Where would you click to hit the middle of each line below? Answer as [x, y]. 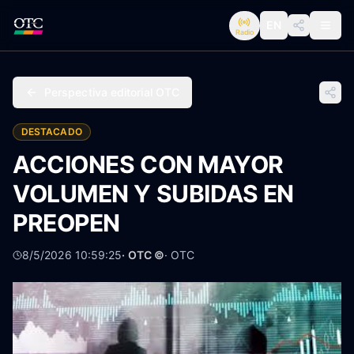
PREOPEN [66, 223]
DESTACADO [52, 132]
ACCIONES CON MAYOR [148, 164]
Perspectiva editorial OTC [112, 92]
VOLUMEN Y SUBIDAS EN [153, 194]
